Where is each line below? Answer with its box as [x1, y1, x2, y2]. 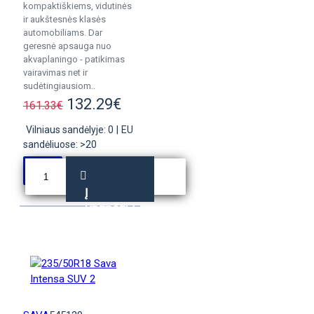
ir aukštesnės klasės [23, 14, 106, 25]
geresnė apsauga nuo [23, 41, 111, 51]
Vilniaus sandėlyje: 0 [26, 124, 114, 135]
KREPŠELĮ [84, 203, 135, 217]
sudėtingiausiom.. [23, 81, 95, 91]
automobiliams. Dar [23, 27, 102, 38]
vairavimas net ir [23, 67, 88, 78]
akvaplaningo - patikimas [23, 54, 125, 64]
